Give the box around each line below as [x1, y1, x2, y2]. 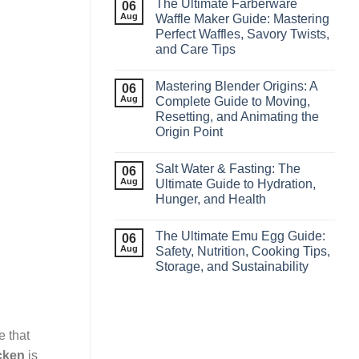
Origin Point [155, 124, 223, 139]
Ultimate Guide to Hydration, [155, 176, 316, 191]
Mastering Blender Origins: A [155, 79, 317, 93]
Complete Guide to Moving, [155, 94, 310, 108]
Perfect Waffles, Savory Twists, [155, 26, 329, 41]
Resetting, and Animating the [155, 109, 319, 123]
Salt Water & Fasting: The [155, 161, 301, 175]
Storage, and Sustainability [155, 259, 309, 273]
